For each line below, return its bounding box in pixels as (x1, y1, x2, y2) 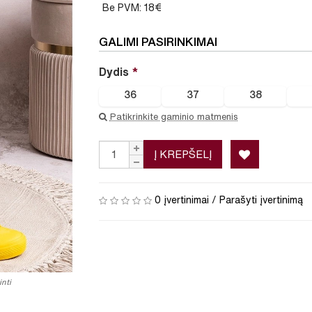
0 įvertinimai (154, 195, 209, 205)
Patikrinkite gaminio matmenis (109, 112, 238, 122)
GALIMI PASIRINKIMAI (98, 36, 217, 48)
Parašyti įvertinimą (219, 195, 303, 205)
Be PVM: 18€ (102, 3, 162, 13)
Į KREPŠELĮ (153, 149, 212, 160)
